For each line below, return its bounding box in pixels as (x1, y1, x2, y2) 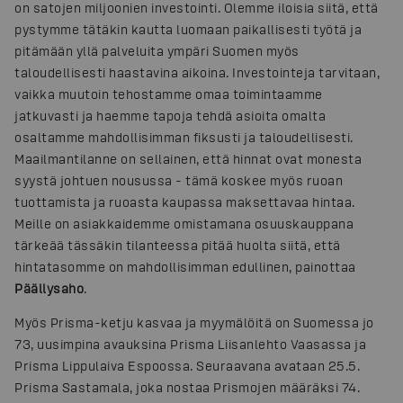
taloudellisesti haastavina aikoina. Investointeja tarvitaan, (14, 65, 380, 80)
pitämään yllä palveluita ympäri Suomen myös (14, 43, 300, 58)
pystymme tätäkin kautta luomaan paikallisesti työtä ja (14, 22, 362, 37)
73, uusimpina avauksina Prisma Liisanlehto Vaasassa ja (14, 336, 366, 352)
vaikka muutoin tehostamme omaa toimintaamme (14, 86, 323, 102)
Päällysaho (14, 281, 84, 296)
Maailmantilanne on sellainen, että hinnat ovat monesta (14, 151, 362, 166)
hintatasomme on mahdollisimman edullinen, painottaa (14, 259, 356, 274)
